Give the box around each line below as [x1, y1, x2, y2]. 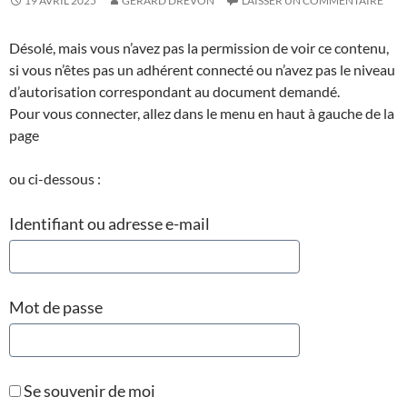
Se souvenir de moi [21, 380, 155, 401]
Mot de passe [9, 296, 103, 317]
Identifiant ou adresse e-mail [9, 213, 210, 233]
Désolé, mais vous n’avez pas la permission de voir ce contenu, [9, 38, 389, 56]
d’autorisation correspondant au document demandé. [9, 82, 340, 100]
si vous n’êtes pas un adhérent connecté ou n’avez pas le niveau [9, 60, 395, 78]
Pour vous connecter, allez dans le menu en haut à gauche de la [9, 104, 394, 122]
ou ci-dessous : [9, 169, 101, 187]
